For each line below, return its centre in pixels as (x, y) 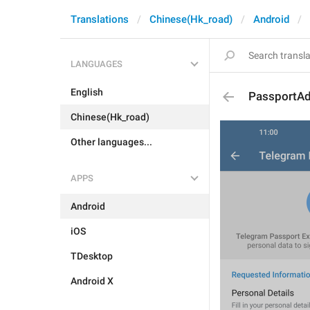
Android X (92, 281)
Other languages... (111, 142)
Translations (100, 19)
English (87, 92)
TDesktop (92, 256)
